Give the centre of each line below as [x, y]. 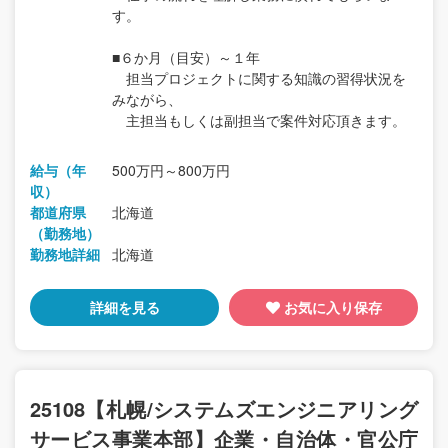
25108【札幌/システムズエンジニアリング [224, 409]
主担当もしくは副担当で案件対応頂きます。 [259, 120]
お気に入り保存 [332, 307]
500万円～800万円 [171, 170]
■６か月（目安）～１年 [186, 57]
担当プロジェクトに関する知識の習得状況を [259, 78]
